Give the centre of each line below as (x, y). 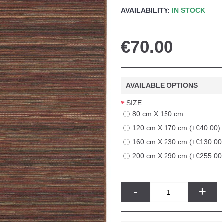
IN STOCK (189, 10)
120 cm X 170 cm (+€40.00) (176, 128)
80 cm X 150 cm (158, 114)
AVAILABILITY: (146, 10)
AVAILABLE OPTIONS (162, 85)
